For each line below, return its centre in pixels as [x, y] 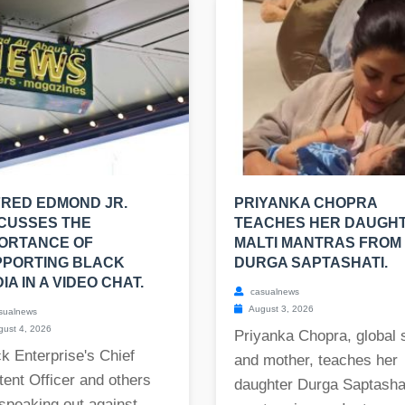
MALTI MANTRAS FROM [318, 243]
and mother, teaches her [316, 361]
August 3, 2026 [280, 309]
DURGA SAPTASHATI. [311, 263]
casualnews [273, 292]
